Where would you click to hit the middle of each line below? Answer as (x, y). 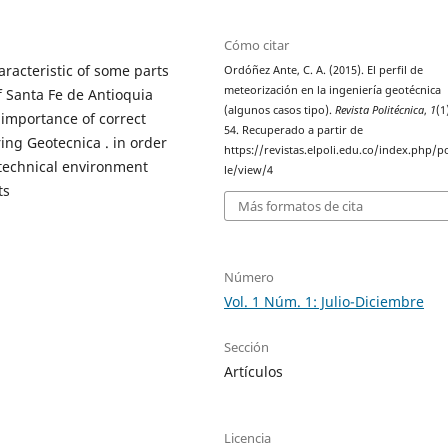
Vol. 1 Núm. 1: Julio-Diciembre (324, 301)
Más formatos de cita (301, 205)
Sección (247, 346)
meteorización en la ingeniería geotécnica (333, 90)
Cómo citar (257, 45)
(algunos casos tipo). (280, 110)
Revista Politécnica (380, 110)
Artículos (254, 371)
